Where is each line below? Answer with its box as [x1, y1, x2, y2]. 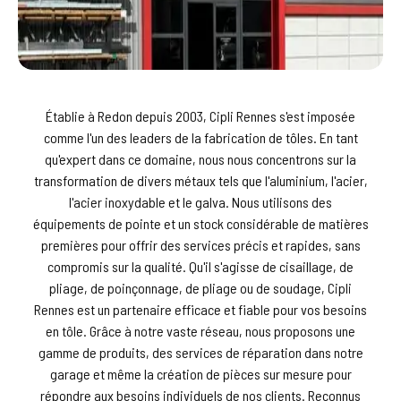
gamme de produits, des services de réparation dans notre [38, 344, 363, 362]
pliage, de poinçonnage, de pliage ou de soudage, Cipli [49, 279, 352, 297]
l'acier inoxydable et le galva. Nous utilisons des [69, 193, 332, 211]
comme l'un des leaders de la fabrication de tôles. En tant [43, 129, 358, 147]
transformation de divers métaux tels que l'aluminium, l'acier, [33, 172, 368, 190]
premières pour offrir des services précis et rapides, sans [40, 236, 361, 254]
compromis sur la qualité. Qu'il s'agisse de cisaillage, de [47, 258, 354, 276]
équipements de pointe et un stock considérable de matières [32, 215, 369, 233]
